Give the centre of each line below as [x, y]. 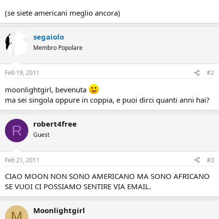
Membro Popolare [58, 47]
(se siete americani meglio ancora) [63, 12]
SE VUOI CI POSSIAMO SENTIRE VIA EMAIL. [78, 186]
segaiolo [49, 36]
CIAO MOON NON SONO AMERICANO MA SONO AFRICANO [107, 176]
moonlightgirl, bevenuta [47, 89]
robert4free [55, 124]
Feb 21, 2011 [22, 160]
